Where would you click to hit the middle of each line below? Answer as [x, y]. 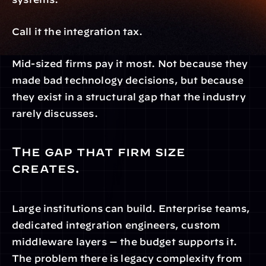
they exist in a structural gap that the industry [129, 97]
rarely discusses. [55, 113]
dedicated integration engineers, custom [116, 225]
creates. [46, 168]
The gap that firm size [99, 151]
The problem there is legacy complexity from [127, 258]
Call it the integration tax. [77, 31]
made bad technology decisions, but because [128, 80]
